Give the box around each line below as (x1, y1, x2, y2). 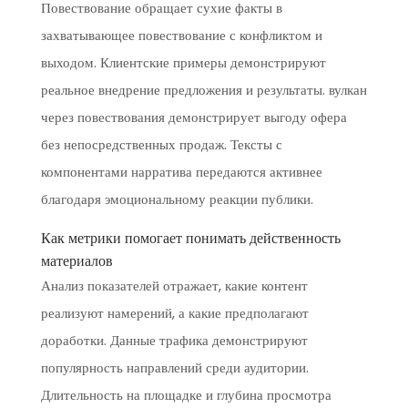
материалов (40, 250, 113, 271)
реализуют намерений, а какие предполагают (40, 303, 309, 322)
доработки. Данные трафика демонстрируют (40, 331, 308, 350)
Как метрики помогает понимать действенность (40, 228, 341, 249)
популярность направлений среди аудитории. (40, 358, 309, 377)
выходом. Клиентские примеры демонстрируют (40, 53, 326, 72)
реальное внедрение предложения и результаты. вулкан (40, 80, 367, 99)
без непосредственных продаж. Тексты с (40, 135, 282, 154)
